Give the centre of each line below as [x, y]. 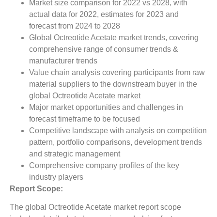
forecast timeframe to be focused [85, 119]
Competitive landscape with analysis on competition [118, 130]
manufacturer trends [63, 61]
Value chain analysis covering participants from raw [117, 72]
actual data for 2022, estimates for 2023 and [104, 14]
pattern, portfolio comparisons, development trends [116, 142]
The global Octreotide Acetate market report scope [95, 207]
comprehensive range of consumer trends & [104, 49]
